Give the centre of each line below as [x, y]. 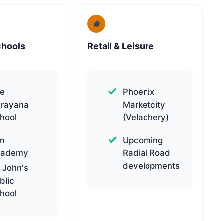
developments [151, 166]
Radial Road [147, 153]
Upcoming [143, 140]
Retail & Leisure [121, 46]
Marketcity [144, 105]
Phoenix [139, 92]
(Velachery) [146, 118]
